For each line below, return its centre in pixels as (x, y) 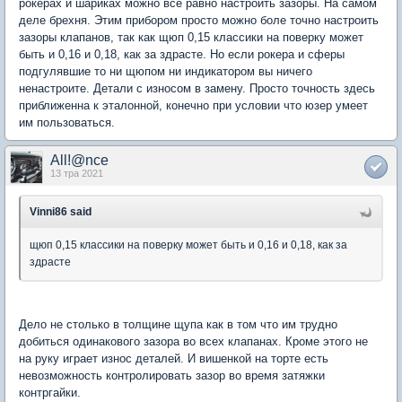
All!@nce (79, 161)
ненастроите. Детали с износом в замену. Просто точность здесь (197, 89)
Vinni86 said (61, 212)
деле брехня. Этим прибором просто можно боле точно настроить (199, 21)
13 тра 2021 (77, 174)
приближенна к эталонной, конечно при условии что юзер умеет (193, 106)
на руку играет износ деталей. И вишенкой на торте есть (174, 359)
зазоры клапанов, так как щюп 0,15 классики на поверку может (191, 38)
